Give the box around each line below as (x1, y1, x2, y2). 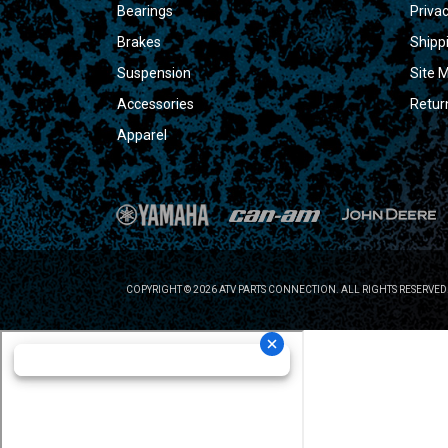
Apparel (117, 126, 167, 143)
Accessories (117, 95, 194, 112)
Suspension (117, 64, 191, 81)
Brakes (117, 33, 161, 50)
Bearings (117, 2, 173, 19)
